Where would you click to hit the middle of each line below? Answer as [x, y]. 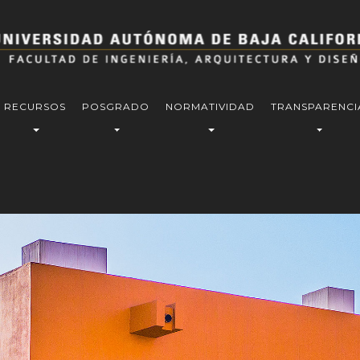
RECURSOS [35, 106]
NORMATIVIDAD [210, 106]
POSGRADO [116, 106]
